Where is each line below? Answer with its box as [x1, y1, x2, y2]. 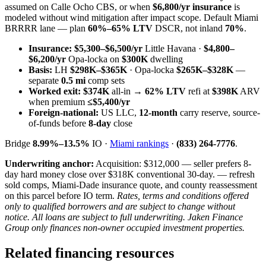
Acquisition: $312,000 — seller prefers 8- [94, 158, 251, 169]
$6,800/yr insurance [153, 1, 232, 12]
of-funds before [28, 118, 88, 128]
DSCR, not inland [153, 23, 225, 33]
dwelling [148, 53, 183, 64]
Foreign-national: [28, 107, 99, 118]
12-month [139, 107, 178, 118]
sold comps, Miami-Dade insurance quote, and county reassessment [5, 179, 257, 190]
